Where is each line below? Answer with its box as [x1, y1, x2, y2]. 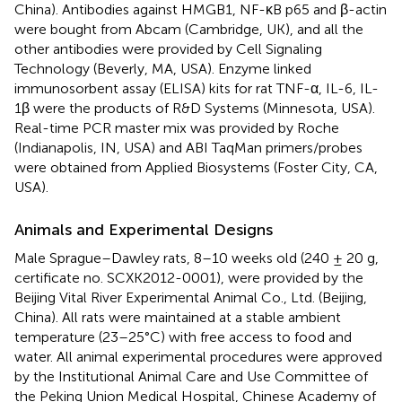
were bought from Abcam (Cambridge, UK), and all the [14, 21, 363, 39]
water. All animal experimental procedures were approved [14, 348, 382, 366]
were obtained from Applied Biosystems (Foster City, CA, [14, 159, 378, 177]
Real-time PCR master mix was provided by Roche [14, 119, 339, 137]
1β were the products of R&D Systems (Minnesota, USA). [14, 100, 375, 118]
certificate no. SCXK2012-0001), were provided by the [14, 269, 363, 287]
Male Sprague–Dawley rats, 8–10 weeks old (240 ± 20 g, [14, 249, 379, 267]
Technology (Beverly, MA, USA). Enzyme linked [14, 60, 311, 78]
